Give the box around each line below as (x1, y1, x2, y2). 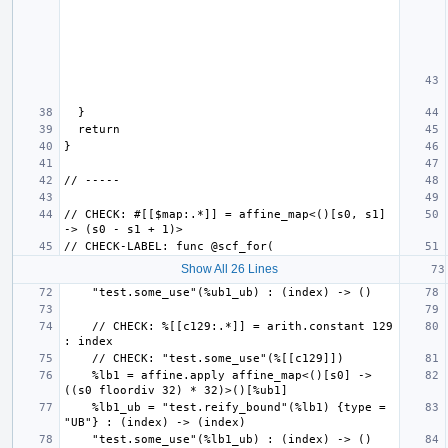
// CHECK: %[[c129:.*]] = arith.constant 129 (64, 319, 92, 333)
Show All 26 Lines (180, 261, 278, 276)
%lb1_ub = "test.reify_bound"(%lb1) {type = (64, 400, 92, 414)
